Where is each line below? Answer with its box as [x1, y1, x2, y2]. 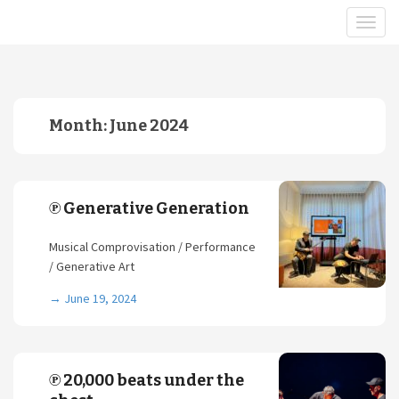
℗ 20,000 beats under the [49, 370, 244, 390]
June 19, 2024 [64, 290, 136, 306]
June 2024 [110, 116, 189, 135]
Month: [49, 116, 110, 135]
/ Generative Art [49, 258, 134, 274]
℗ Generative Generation [49, 199, 249, 218]
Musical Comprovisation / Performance [49, 239, 256, 255]
